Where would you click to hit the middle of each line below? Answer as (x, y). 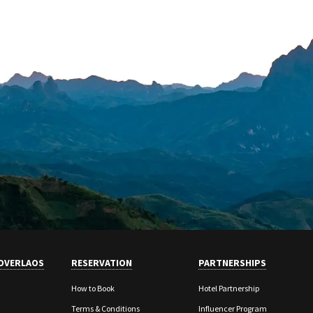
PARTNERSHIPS (233, 262)
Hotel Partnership (229, 288)
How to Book (93, 288)
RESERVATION (102, 262)
